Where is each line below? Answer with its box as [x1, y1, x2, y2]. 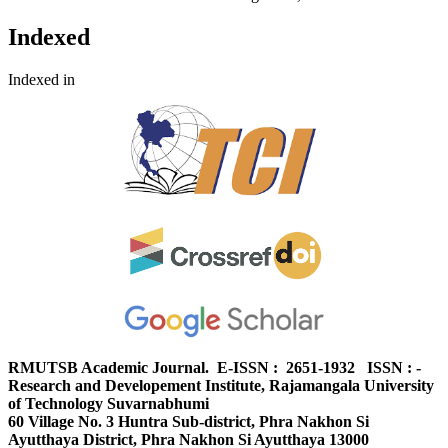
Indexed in [8, 71, 75, 89]
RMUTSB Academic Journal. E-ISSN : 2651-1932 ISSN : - [8, 359, 421, 377]
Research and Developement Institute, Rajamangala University [8, 377, 434, 395]
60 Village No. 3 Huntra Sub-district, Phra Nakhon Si [8, 413, 369, 431]
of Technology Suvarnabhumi [8, 395, 209, 413]
